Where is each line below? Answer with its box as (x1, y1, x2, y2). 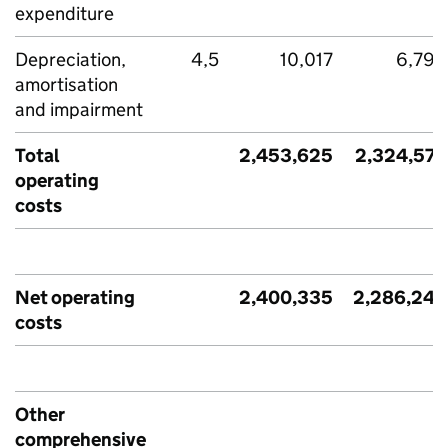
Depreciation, (15, 48, 126, 71)
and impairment (15, 98, 143, 121)
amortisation (15, 73, 118, 96)
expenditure (15, 2, 114, 25)
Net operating (15, 286, 135, 309)
